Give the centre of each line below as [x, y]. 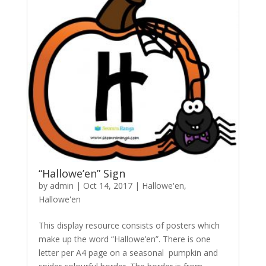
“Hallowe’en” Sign [82, 173]
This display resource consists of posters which [129, 225]
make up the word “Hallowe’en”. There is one [124, 239]
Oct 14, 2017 [107, 186]
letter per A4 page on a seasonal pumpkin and [128, 253]
